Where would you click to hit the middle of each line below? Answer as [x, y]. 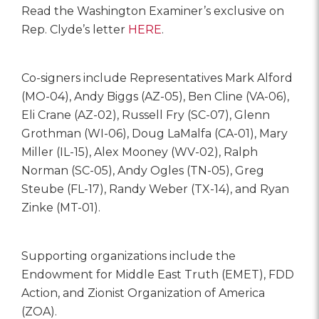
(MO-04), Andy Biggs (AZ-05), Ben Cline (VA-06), [155, 96]
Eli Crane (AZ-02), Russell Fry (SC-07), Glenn [146, 115]
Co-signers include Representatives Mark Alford [157, 78]
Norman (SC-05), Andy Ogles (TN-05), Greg [143, 170]
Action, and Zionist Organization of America [143, 293]
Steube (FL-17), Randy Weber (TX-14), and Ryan [155, 189]
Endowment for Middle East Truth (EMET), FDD [158, 274]
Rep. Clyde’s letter [75, 29]
